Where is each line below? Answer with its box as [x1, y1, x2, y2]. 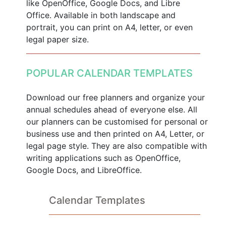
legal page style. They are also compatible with [26, 140, 207, 151]
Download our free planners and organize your [26, 92, 205, 102]
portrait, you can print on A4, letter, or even [26, 22, 193, 32]
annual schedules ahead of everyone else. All [26, 104, 197, 115]
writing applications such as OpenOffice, [26, 152, 181, 163]
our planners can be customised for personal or [26, 116, 208, 127]
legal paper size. [26, 34, 89, 44]
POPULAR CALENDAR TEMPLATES [26, 67, 193, 79]
